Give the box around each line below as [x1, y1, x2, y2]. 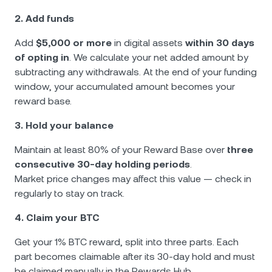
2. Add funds [15, 13, 74, 24]
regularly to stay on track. [15, 188, 124, 199]
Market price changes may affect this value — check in [15, 173, 251, 185]
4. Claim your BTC [15, 212, 100, 223]
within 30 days [185, 37, 254, 49]
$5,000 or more [36, 37, 112, 49]
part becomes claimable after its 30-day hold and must [15, 251, 255, 262]
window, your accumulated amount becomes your [15, 81, 235, 92]
